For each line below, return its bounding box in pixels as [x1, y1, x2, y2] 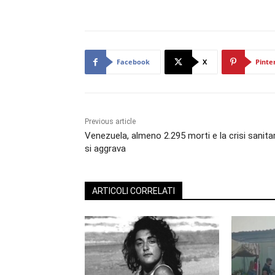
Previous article [85, 117, 136, 126]
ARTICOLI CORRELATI [92, 186, 175, 196]
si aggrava [85, 143, 126, 155]
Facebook [117, 57, 150, 67]
